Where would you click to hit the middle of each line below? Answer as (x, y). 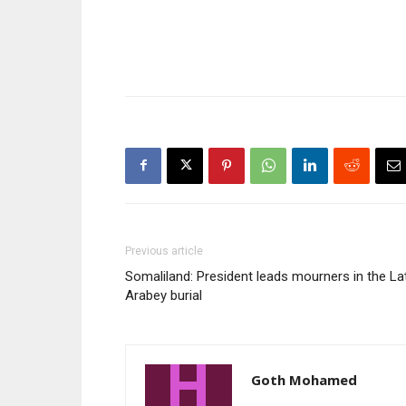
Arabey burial (164, 295)
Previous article (164, 251)
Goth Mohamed (304, 379)
